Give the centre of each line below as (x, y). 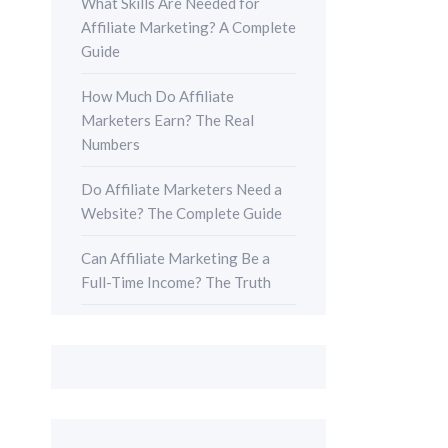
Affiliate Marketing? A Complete (188, 26)
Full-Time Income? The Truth (176, 281)
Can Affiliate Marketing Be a (175, 257)
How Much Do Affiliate (157, 95)
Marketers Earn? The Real (167, 119)
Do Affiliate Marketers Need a (181, 188)
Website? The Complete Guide (181, 212)
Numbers (110, 143)
